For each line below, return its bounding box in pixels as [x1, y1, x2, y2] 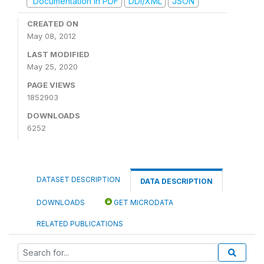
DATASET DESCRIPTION [37, 175, 120, 184]
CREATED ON [27, 19, 78, 28]
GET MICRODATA [112, 198, 173, 207]
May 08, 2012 [27, 31, 76, 41]
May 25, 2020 [27, 62, 78, 71]
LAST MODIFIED [27, 49, 90, 59]
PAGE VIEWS [27, 80, 75, 90]
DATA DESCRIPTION [140, 177, 213, 186]
